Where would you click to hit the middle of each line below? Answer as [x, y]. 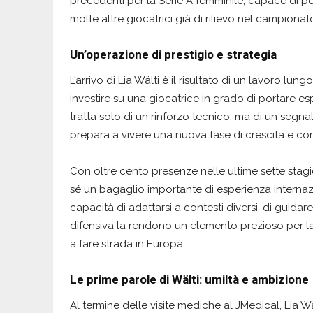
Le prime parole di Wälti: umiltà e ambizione [189, 279]
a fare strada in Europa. [128, 243]
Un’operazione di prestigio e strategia [173, 54]
